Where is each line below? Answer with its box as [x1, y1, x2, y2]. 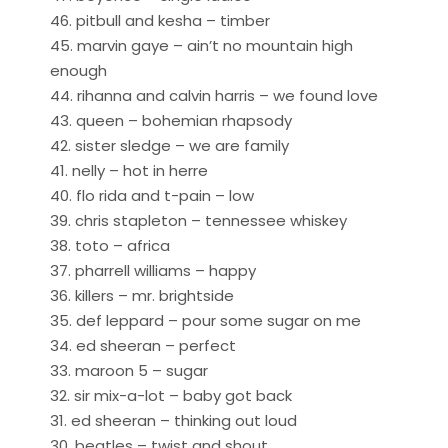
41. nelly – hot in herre [50, 159, 208, 181]
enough [50, 59, 107, 81]
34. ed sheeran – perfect [50, 334, 236, 356]
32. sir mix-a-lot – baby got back [50, 384, 292, 406]
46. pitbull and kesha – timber [50, 9, 270, 31]
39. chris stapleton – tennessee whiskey [50, 209, 347, 231]
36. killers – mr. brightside [50, 284, 234, 306]
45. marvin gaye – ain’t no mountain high [50, 34, 353, 56]
